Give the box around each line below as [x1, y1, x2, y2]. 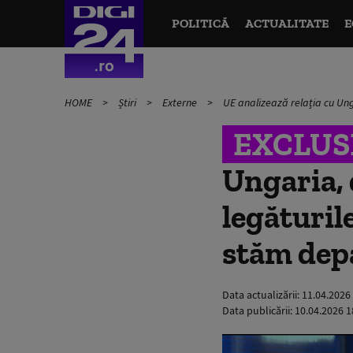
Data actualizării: [222, 288, 302, 302]
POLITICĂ [171, 16, 229, 31]
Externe [162, 95, 199, 110]
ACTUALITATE [244, 16, 329, 31]
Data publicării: [222, 303, 295, 318]
